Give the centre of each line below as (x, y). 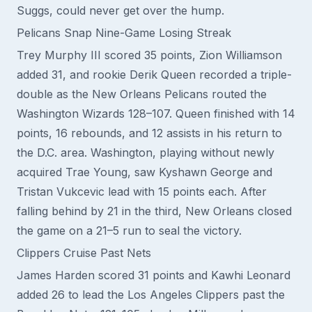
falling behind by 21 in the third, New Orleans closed (154, 211)
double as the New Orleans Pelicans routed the (142, 94)
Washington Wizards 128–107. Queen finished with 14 (156, 114)
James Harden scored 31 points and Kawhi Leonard (154, 275)
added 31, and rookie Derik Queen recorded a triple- (154, 75)
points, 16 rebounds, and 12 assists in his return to (149, 133)
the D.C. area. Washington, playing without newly (146, 153)
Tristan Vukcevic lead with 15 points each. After (142, 192)
